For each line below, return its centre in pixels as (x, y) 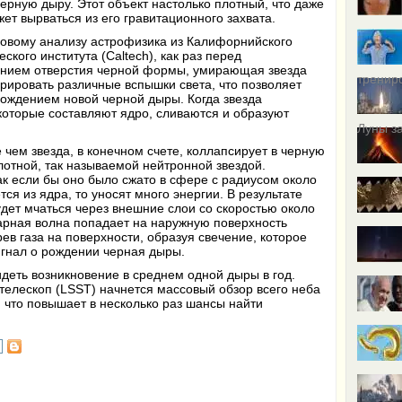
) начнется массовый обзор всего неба (206, 289)
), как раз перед (195, 56)
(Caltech (125, 56)
